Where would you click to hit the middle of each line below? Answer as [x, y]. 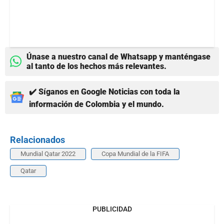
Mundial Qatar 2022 [48, 153]
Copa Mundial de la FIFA [135, 153]
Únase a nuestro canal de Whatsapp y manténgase [118, 56]
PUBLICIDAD [112, 209]
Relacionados [37, 139]
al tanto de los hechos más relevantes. [96, 66]
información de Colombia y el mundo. [96, 104]
